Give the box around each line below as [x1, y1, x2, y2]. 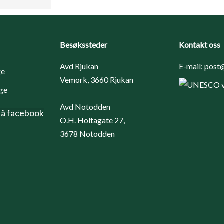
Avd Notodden [60, 101, 110, 111]
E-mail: [179, 61, 204, 71]
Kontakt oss [179, 39, 220, 49]
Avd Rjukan [60, 61, 98, 71]
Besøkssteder [60, 39, 107, 49]
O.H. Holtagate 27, [60, 115, 125, 125]
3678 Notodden [60, 128, 115, 138]
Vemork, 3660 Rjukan [60, 74, 133, 84]
